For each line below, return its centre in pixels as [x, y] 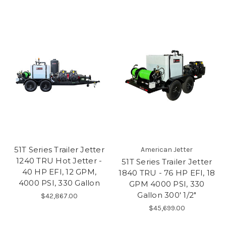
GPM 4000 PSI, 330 [167, 184]
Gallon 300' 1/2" [167, 195]
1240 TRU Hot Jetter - [59, 160]
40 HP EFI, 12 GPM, [59, 172]
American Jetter [167, 149]
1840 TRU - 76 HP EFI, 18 [167, 173]
